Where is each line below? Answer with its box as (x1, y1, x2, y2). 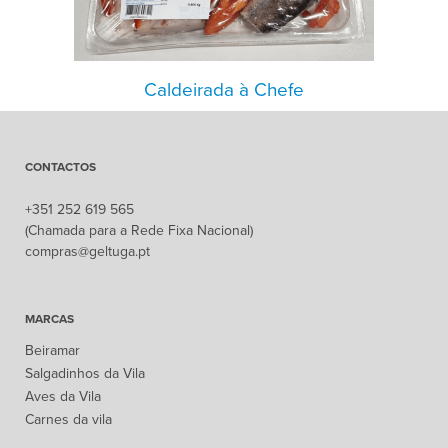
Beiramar (25, 341, 80, 359)
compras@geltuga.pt (25, 242, 150, 260)
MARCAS (25, 311, 74, 326)
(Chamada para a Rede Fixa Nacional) (25, 221, 253, 239)
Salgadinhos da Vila (25, 364, 145, 382)
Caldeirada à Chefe (144, 78, 304, 101)
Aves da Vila (25, 387, 101, 405)
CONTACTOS (25, 159, 96, 174)
